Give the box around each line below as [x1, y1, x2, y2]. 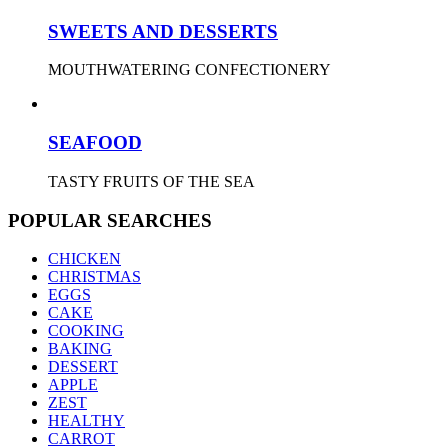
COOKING [48, 322, 124, 340]
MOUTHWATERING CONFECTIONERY [48, 61, 331, 79]
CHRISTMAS [48, 268, 141, 286]
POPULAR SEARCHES [8, 209, 212, 231]
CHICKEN [48, 250, 121, 268]
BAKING [48, 340, 112, 358]
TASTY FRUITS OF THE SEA [48, 172, 255, 190]
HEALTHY [48, 412, 125, 430]
